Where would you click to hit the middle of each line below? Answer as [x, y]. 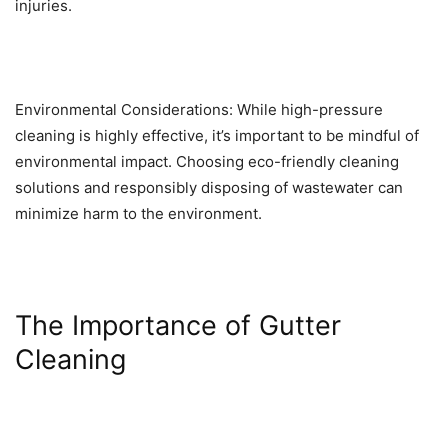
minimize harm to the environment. [138, 214]
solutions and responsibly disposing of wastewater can [209, 188]
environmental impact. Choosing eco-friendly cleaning [207, 162]
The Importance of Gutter [178, 326]
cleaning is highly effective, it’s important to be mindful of [217, 136]
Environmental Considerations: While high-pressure [199, 110]
